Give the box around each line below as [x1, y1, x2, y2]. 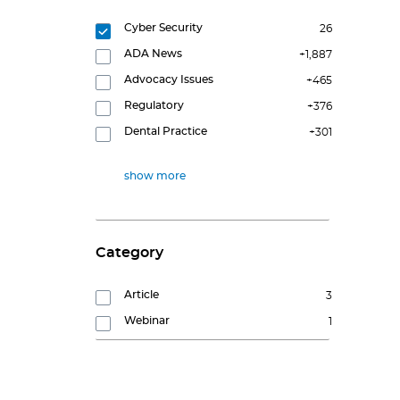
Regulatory [124, 100, 184, 112]
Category [96, 246, 163, 261]
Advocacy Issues [124, 74, 213, 86]
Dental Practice [124, 126, 207, 137]
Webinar [124, 315, 170, 327]
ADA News [124, 48, 182, 60]
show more [124, 171, 186, 182]
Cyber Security [124, 22, 203, 34]
